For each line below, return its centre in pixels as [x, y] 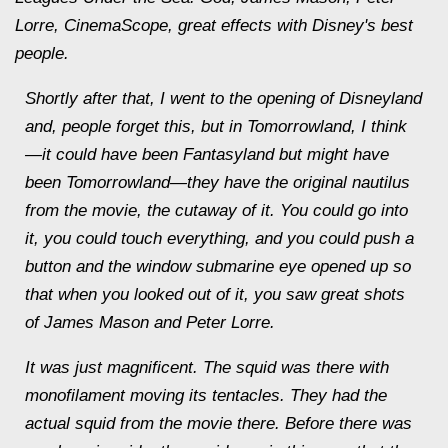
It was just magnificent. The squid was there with [207, 367]
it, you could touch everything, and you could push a [219, 238]
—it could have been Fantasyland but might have [207, 154]
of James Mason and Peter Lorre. [150, 322]
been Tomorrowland [97, 182]
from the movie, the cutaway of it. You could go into [216, 210]
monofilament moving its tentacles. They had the [206, 395]
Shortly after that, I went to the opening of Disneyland [223, 98]
